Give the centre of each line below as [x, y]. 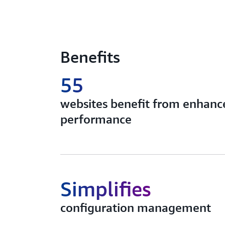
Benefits [90, 57]
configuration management [136, 207]
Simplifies [105, 189]
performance [96, 119]
